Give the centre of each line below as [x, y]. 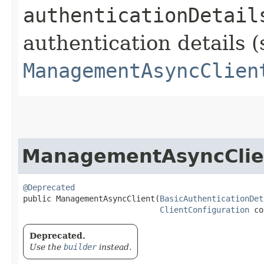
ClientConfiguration [204, 209]
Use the [47, 247]
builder [80, 247]
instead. [114, 247]
